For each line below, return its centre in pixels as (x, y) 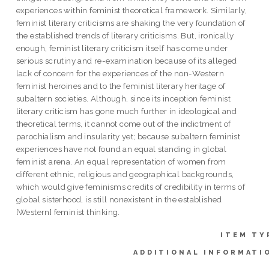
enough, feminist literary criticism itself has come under (122, 48)
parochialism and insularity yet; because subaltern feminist (128, 136)
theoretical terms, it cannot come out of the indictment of (123, 123)
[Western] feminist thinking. (68, 212)
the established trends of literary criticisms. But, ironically (125, 35)
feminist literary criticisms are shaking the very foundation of (131, 23)
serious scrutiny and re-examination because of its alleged (126, 60)
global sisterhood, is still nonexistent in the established (119, 199)
